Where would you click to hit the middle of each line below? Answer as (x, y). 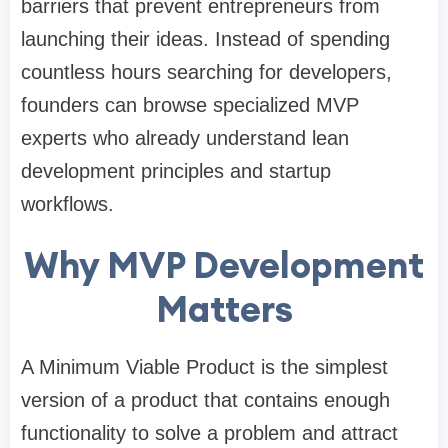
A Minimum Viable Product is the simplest (204, 367)
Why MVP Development (224, 265)
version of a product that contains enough (205, 400)
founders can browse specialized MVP (190, 105)
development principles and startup (176, 171)
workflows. (67, 204)
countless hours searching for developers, (206, 72)
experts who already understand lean (185, 138)
